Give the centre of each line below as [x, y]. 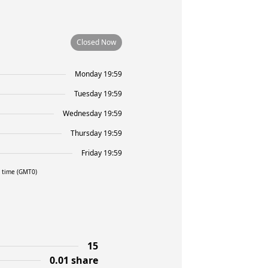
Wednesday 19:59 [92, 113]
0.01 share [74, 260]
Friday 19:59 [102, 153]
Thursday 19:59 [96, 133]
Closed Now [96, 42]
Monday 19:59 [98, 74]
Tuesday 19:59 [98, 94]
